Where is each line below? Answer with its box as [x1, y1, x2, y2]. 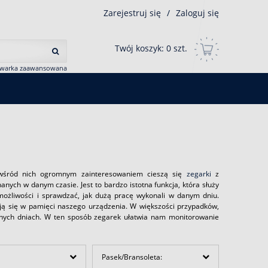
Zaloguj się [176, 7, 219, 19]
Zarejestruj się [103, 7, 161, 19]
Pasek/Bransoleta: [102, 251, 163, 262]
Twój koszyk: [115, 42, 166, 54]
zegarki [186, 169, 211, 179]
